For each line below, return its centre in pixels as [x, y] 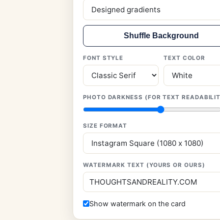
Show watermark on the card [137, 204]
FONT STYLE [103, 58]
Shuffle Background [161, 36]
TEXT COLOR [185, 58]
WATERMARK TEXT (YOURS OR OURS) [144, 165]
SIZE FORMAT [105, 126]
